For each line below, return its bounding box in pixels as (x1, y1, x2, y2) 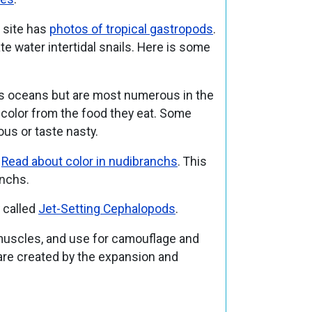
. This (177, 154, 207, 169)
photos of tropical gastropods (49, 22, 213, 37)
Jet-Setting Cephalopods (38, 202, 175, 217)
